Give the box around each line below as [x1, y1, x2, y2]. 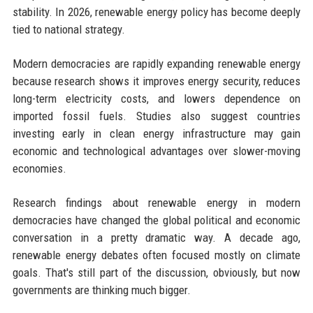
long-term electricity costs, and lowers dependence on [12, 91, 301, 105]
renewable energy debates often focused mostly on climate [12, 247, 301, 262]
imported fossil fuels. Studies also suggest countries [12, 108, 301, 123]
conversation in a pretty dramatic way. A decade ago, [12, 230, 301, 245]
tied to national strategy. [12, 22, 125, 36]
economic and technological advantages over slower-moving [12, 143, 301, 158]
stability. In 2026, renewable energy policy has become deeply [12, 4, 301, 19]
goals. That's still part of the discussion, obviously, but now [12, 265, 301, 279]
